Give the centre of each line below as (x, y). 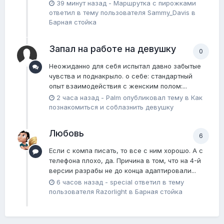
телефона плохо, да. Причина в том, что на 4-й (125, 160)
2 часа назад (78, 97)
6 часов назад (80, 182)
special (121, 182)
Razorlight (111, 191)
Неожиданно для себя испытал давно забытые (125, 66)
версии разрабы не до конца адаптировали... (122, 170)
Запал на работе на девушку (112, 48)
